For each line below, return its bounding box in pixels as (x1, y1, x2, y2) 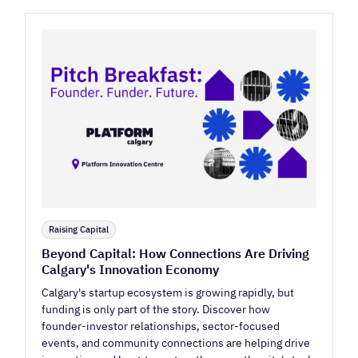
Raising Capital (49, 224, 109, 236)
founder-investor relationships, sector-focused (42, 318, 280, 334)
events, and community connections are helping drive (42, 335, 311, 351)
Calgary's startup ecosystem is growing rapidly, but (42, 284, 295, 300)
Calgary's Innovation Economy (42, 261, 220, 278)
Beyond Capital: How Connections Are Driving (42, 245, 310, 262)
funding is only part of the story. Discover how (42, 301, 271, 317)
